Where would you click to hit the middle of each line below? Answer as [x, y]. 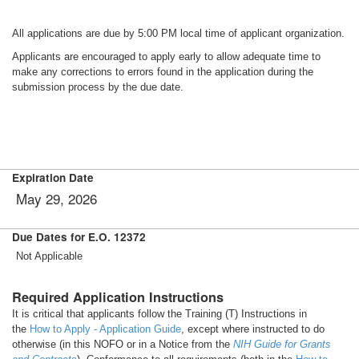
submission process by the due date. [98, 87]
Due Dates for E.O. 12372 [79, 237]
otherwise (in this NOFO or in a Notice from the [123, 344]
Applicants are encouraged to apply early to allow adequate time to [166, 56]
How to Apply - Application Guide [105, 329]
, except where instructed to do [253, 329]
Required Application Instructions [118, 297]
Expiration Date [53, 177]
